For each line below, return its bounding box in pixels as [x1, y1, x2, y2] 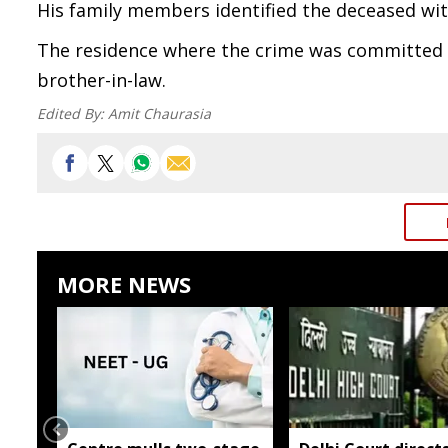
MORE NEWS [57, 269, 191, 299]
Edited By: [37, 104, 108, 123]
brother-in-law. [37, 68, 166, 92]
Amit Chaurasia [108, 104, 211, 123]
